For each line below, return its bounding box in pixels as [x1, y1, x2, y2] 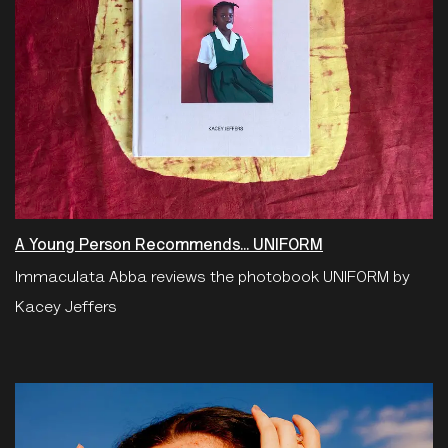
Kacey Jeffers [15, 300, 117, 317]
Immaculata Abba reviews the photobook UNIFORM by [15, 270, 410, 287]
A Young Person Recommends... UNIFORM [15, 238, 323, 255]
